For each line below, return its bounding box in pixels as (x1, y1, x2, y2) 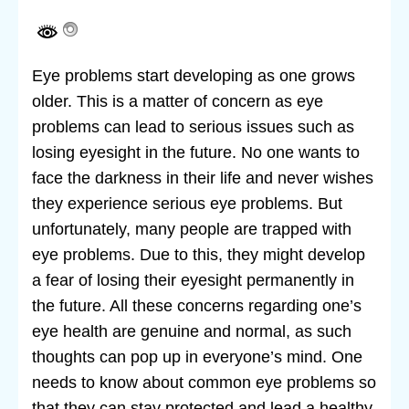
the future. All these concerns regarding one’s (32, 296, 362, 315)
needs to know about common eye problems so (32, 372, 376, 392)
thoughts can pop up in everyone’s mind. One (32, 347, 362, 366)
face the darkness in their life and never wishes (32, 168, 373, 187)
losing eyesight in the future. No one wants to (32, 142, 360, 162)
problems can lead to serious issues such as (32, 117, 354, 136)
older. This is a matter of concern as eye (32, 91, 323, 110)
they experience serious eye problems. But (32, 194, 342, 213)
